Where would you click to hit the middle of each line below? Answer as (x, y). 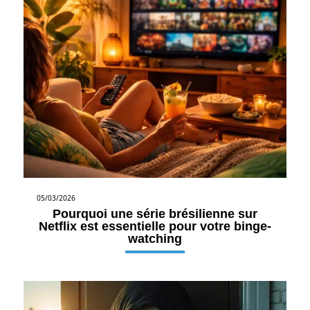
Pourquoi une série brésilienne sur (155, 213)
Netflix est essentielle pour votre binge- (155, 226)
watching (155, 238)
